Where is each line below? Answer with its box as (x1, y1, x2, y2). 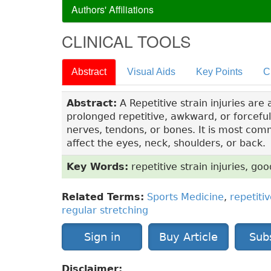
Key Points (196, 67, 243, 77)
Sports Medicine (147, 191, 224, 203)
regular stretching (62, 204, 148, 217)
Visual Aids (127, 67, 175, 77)
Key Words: (67, 161, 128, 173)
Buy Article (159, 230, 218, 244)
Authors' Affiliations (71, 2, 154, 17)
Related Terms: (62, 191, 144, 203)
